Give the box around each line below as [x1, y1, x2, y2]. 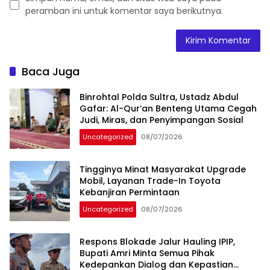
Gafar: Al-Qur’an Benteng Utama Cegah [80, 102, 257, 115]
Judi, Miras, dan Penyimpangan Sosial [80, 114, 243, 127]
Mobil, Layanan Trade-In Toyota [80, 175, 221, 187]
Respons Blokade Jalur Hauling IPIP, [80, 236, 235, 248]
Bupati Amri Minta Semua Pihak [80, 247, 215, 260]
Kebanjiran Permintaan [80, 186, 180, 199]
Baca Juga [22, 63, 80, 79]
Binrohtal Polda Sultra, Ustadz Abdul [80, 91, 239, 104]
